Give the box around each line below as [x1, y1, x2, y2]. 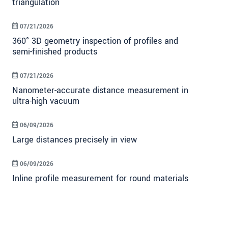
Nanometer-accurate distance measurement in [12, 84, 188, 97]
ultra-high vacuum [12, 95, 79, 107]
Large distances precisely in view [12, 134, 137, 146]
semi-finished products [12, 46, 97, 58]
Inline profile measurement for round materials [12, 173, 188, 185]
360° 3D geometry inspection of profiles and [12, 35, 178, 47]
